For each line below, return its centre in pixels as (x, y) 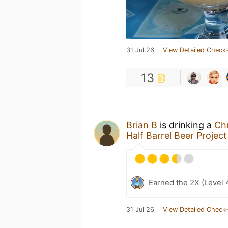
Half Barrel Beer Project (177, 136)
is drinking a (186, 125)
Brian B (142, 125)
